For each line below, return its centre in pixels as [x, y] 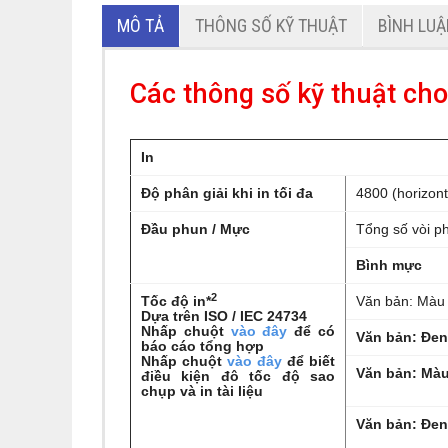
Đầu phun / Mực [195, 229]
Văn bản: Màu [400, 301]
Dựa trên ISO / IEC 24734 [224, 316]
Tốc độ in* [176, 301]
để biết [308, 361]
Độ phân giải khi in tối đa [227, 193]
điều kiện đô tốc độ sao [238, 376]
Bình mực [389, 265]
